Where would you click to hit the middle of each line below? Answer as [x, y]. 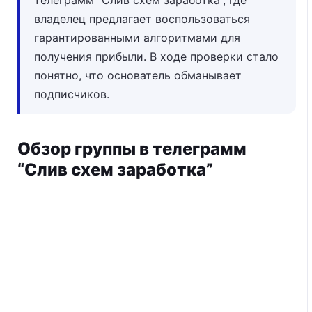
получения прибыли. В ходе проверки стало [156, 56]
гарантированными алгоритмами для [137, 38]
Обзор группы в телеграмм [132, 149]
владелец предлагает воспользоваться [142, 19]
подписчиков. [72, 94]
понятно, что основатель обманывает [138, 75]
